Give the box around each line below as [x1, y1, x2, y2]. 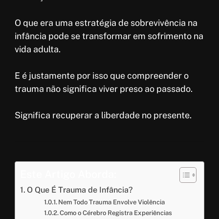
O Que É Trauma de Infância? [27, 185, 133, 195]
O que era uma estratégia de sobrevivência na [15, 17, 197, 28]
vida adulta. [15, 44, 61, 54]
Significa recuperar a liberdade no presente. [15, 109, 192, 120]
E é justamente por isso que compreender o [15, 70, 189, 81]
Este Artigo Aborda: [20, 167, 116, 180]
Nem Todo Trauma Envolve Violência [58, 198, 165, 206]
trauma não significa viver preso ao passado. [15, 83, 193, 94]
